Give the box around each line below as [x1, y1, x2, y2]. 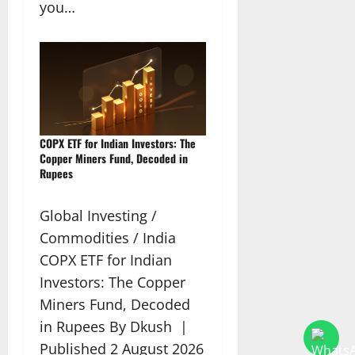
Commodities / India [40, 227, 176, 247]
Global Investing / [40, 205, 157, 225]
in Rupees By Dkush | [40, 316, 192, 336]
